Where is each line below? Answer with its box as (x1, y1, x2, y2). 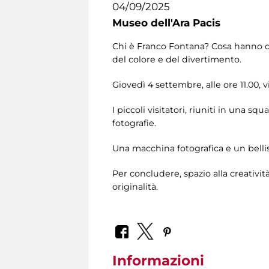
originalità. (112, 181, 158, 193)
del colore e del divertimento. (112, 54, 241, 65)
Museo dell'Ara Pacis (112, 17, 220, 29)
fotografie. (112, 118, 156, 129)
